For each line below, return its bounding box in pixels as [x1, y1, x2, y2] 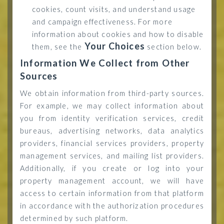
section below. [144, 42, 201, 51]
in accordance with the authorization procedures [20, 201, 204, 210]
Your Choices [84, 40, 145, 51]
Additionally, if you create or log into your [20, 164, 204, 172]
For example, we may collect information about [20, 101, 204, 110]
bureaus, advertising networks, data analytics [20, 126, 204, 135]
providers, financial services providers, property [20, 139, 204, 147]
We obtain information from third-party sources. [20, 89, 204, 97]
